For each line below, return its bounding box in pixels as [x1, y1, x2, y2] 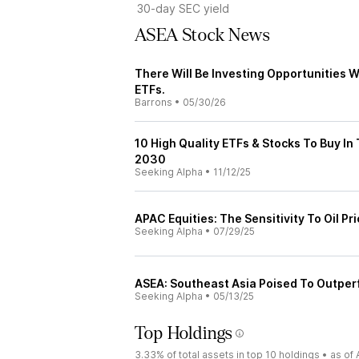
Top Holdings [135, 324, 232, 343]
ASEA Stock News [135, 26, 269, 45]
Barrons [135, 96, 172, 108]
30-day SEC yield [137, 2, 229, 15]
